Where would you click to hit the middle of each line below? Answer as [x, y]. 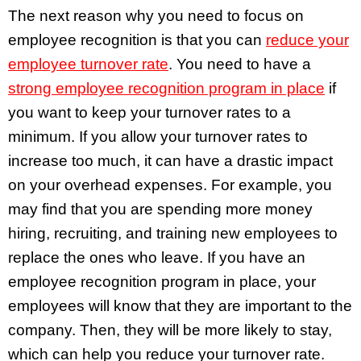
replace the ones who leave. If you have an [157, 257]
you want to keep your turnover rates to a [149, 112]
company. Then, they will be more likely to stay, [170, 330]
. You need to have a [240, 64]
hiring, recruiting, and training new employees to [173, 233]
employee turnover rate [88, 64]
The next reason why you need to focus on [156, 15]
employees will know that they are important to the [180, 305]
